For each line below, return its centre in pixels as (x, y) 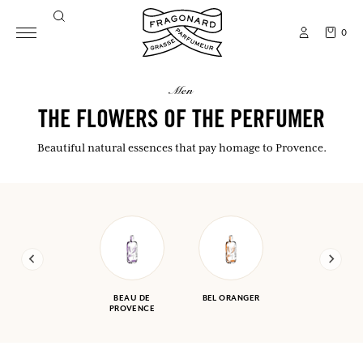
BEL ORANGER (231, 298)
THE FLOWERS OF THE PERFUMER (181, 122)
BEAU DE (132, 298)
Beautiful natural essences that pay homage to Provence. (181, 147)
